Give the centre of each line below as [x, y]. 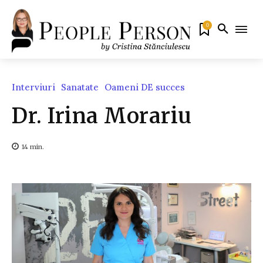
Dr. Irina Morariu [102, 116]
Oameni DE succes [145, 87]
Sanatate [80, 87]
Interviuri [33, 87]
